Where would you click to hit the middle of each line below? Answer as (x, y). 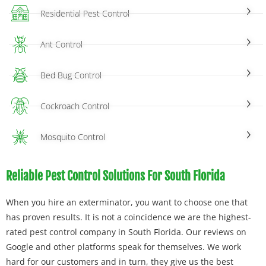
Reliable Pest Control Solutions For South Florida (115, 176)
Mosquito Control (72, 137)
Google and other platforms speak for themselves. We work (123, 246)
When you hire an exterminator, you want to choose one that (127, 202)
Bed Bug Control (71, 75)
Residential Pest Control (85, 14)
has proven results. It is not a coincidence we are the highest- (129, 217)
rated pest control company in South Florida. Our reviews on (126, 232)
